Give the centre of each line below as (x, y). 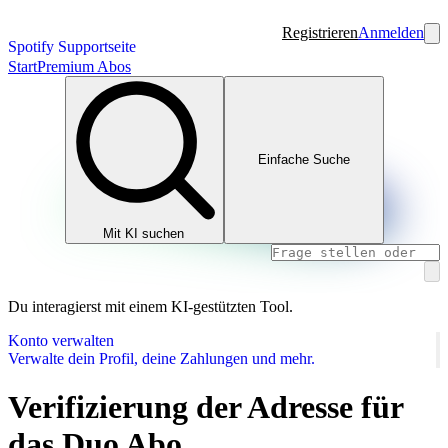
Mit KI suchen (144, 233)
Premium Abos (84, 66)
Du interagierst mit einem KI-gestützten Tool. (150, 306)
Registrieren (320, 32)
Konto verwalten (61, 340)
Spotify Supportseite (72, 46)
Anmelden (391, 32)
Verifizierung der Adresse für (205, 406)
